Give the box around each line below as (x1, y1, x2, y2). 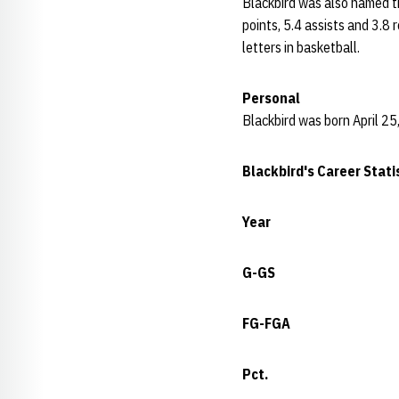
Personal (242, 89, 300, 107)
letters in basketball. (242, 38, 360, 56)
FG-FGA (242, 314, 290, 332)
